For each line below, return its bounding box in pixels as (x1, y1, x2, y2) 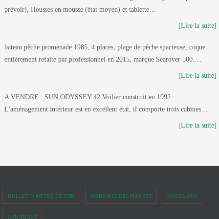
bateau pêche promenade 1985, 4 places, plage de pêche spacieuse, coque (4, 44, 205, 51)
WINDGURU (167, 192, 197, 200)
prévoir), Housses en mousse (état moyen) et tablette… (4, 6, 156, 14)
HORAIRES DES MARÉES (90, 192, 152, 200)
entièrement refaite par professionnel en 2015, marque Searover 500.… (4, 56, 201, 64)
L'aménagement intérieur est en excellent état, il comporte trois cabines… (4, 106, 208, 113)
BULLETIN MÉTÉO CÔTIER (8, 192, 75, 200)
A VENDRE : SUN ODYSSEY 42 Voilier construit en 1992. (4, 93, 173, 101)
